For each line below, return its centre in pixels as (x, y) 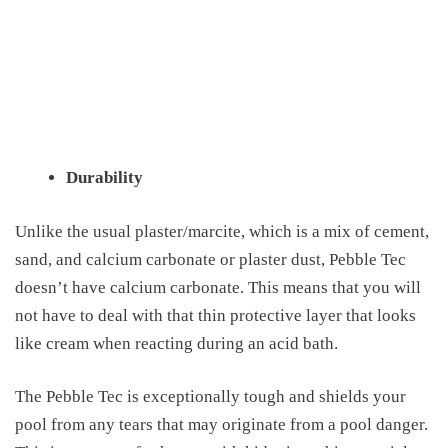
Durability (104, 177)
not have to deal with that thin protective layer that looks (215, 315)
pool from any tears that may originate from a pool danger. (221, 424)
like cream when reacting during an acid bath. (176, 343)
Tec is (118, 396)
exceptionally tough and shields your (272, 396)
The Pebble (56, 396)
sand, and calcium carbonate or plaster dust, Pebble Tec (210, 259)
